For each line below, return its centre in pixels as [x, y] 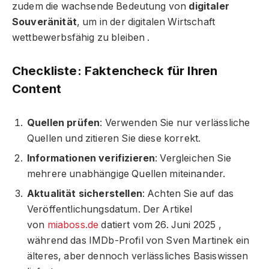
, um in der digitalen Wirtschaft [146, 22]
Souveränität [44, 22]
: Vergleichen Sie [193, 159]
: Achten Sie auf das [188, 194]
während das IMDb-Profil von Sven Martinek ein [138, 241]
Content [37, 89]
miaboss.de [73, 225]
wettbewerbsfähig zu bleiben [80, 37]
